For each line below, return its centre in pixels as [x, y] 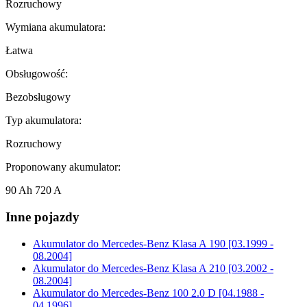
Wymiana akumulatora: [56, 27]
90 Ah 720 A [34, 191]
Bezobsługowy [38, 97]
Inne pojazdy [42, 217]
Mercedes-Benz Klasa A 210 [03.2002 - [186, 268]
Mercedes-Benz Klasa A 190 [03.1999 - [186, 243]
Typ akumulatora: [44, 121]
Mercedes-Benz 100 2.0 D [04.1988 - [181, 293]
